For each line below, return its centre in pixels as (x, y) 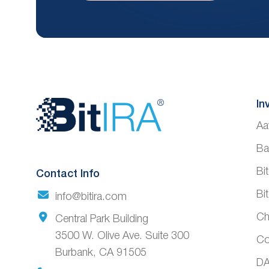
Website (96, 116)
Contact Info (68, 174)
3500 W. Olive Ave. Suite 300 (122, 236)
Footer (86, 154)
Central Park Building (101, 219)
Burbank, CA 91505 (101, 252)
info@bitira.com (91, 197)
